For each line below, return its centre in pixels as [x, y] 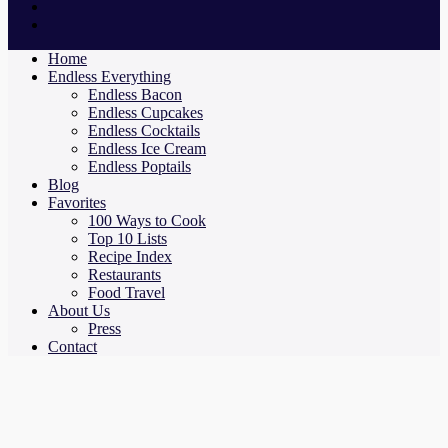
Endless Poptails [139, 166]
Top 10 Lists [127, 238]
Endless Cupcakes [145, 112]
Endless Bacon [135, 94]
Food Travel [126, 292]
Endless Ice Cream [147, 148]
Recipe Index [130, 256]
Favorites [77, 202]
